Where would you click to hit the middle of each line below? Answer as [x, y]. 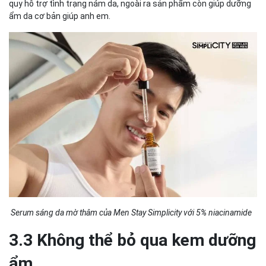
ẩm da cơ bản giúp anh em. [61, 16]
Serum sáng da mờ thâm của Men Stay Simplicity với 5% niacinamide [130, 213]
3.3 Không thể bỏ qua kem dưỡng [132, 240]
